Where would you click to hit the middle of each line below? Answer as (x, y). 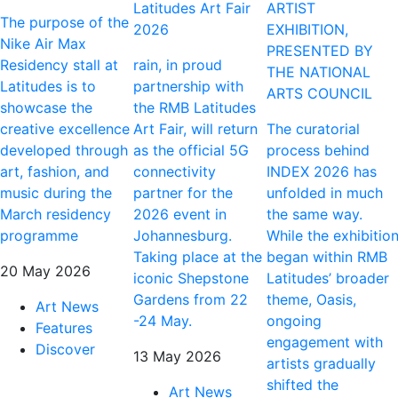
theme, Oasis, (311, 299)
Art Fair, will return (195, 128)
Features (64, 327)
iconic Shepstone (191, 278)
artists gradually (321, 363)
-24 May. (163, 320)
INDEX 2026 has (322, 171)
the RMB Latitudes (195, 107)
